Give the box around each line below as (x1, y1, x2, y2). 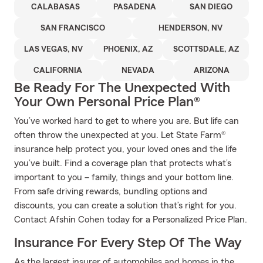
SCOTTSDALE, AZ (173, 45, 239, 53)
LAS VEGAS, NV (24, 45, 83, 53)
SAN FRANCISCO (41, 24, 106, 32)
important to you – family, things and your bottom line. (14, 173, 234, 182)
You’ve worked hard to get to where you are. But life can (14, 116, 239, 126)
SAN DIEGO (189, 3, 232, 11)
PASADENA (113, 3, 156, 11)
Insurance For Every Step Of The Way (14, 236, 241, 250)
